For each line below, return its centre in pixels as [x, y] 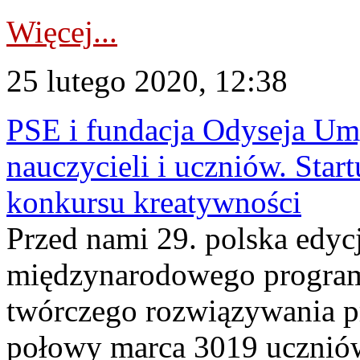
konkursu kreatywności [154, 202]
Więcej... [62, 32]
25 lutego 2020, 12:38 [147, 81]
